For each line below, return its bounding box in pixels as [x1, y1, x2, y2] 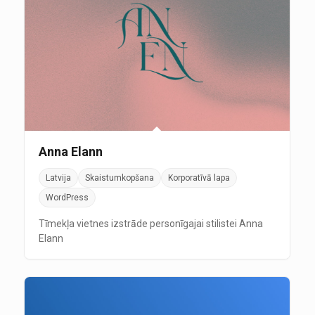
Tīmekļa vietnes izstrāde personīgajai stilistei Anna [38, 218, 263, 230]
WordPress [45, 193, 89, 203]
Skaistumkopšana [84, 173, 154, 184]
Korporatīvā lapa [167, 173, 230, 184]
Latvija [45, 173, 71, 184]
